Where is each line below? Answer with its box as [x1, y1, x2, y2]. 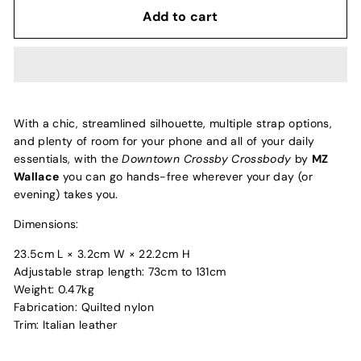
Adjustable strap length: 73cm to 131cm [14, 264, 226, 280]
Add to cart [143, 8, 218, 26]
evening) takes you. [14, 187, 118, 202]
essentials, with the [14, 151, 122, 167]
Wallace [14, 169, 60, 185]
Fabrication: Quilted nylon [14, 300, 155, 315]
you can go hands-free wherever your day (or [59, 169, 313, 185]
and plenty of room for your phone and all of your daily [14, 134, 315, 149]
